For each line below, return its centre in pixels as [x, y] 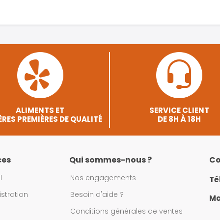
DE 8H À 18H [179, 119]
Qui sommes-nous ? [110, 160]
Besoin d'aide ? [97, 194]
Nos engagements [103, 178]
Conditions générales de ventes [126, 211]
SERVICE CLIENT [179, 110]
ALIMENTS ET [40, 110]
